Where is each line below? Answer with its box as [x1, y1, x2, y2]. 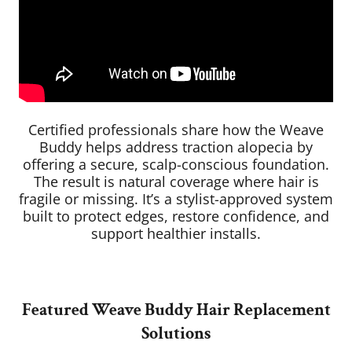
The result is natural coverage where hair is [33, 172, 319, 192]
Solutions [141, 322, 211, 346]
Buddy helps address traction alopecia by [39, 137, 313, 157]
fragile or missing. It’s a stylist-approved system [19, 189, 333, 209]
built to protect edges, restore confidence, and [23, 207, 329, 226]
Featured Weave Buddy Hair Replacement [21, 299, 331, 322]
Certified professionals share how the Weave [28, 120, 324, 140]
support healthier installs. [91, 224, 261, 244]
